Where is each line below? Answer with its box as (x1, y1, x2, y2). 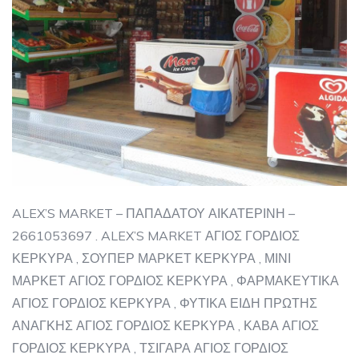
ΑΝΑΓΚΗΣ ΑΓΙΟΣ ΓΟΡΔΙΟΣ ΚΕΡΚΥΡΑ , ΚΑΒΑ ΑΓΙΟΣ (12, 317, 319, 333)
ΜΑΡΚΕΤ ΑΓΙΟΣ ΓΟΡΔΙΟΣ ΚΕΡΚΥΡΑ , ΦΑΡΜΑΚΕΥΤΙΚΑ (12, 272, 339, 288)
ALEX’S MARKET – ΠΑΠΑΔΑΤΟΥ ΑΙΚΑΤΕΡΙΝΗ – (12, 204, 295, 221)
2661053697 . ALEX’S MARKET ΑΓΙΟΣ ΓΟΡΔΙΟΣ (12, 227, 300, 244)
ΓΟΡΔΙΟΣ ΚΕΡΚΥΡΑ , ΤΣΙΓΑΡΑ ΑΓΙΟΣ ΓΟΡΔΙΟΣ (12, 339, 288, 356)
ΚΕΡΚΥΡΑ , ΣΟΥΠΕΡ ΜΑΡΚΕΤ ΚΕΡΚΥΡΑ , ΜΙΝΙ (12, 249, 291, 266)
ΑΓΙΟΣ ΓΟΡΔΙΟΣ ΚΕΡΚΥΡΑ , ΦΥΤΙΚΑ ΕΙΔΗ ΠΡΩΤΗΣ (12, 294, 317, 311)
